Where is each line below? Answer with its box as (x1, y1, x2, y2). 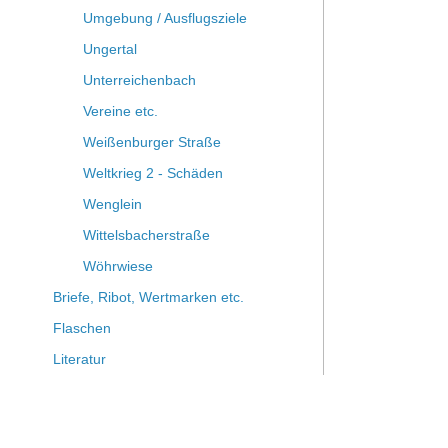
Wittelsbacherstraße (82, 227, 210, 243)
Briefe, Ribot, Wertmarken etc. (52, 289, 244, 305)
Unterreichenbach (82, 72, 196, 88)
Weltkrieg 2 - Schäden (82, 165, 223, 181)
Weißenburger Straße (82, 134, 221, 150)
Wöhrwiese (82, 258, 153, 274)
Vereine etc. (82, 103, 158, 119)
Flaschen (52, 320, 111, 336)
